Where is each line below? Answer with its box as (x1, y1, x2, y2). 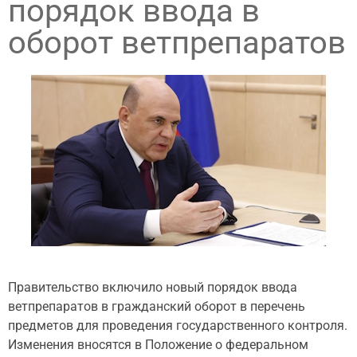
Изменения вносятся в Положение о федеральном (8, 337, 308, 352)
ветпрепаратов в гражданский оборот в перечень (8, 299, 305, 314)
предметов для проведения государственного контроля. (8, 318, 347, 333)
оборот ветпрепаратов (8, 24, 346, 61)
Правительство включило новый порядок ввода (8, 280, 297, 295)
